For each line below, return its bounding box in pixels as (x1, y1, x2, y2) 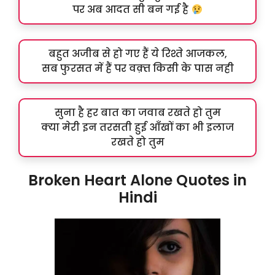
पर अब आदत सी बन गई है (72, 2, 192, 17)
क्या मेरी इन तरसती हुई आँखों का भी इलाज (41, 120, 234, 135)
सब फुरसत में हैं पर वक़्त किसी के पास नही (41, 61, 234, 76)
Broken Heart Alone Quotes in (28, 170, 247, 191)
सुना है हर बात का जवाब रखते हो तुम (54, 106, 221, 120)
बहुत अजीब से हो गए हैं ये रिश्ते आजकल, (48, 47, 227, 61)
